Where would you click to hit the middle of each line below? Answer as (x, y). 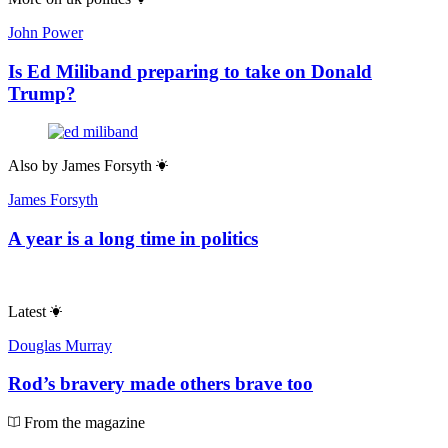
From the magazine (82, 423)
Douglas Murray (60, 345)
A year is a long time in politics (133, 239)
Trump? (42, 93)
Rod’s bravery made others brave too (160, 384)
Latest (27, 311)
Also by (33, 166)
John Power (45, 32)
